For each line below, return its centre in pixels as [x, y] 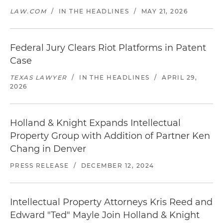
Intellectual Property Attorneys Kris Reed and [111, 202]
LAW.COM [28, 11]
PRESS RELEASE [40, 166]
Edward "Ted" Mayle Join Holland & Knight [105, 215]
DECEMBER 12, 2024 [117, 166]
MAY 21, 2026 [165, 11]
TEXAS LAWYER [39, 77]
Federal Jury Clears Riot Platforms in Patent [108, 48]
